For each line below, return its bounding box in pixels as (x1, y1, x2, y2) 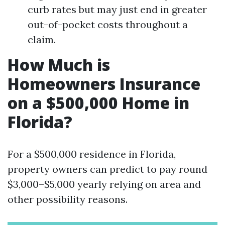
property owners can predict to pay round (8, 163, 207, 175)
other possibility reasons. (8, 193, 128, 205)
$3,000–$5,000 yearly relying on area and (8, 178, 201, 190)
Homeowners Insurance (8, 73, 200, 94)
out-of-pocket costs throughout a (28, 18, 188, 31)
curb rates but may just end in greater (28, 3, 207, 16)
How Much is (8, 54, 110, 75)
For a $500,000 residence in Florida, (8, 148, 176, 160)
